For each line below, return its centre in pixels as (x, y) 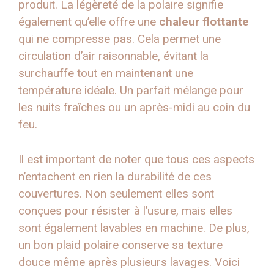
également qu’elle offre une (89, 22)
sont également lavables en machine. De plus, (134, 228)
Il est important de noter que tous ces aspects (136, 159)
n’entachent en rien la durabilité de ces (115, 176)
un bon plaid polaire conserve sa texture (120, 245)
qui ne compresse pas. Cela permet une (120, 39)
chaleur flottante (204, 22)
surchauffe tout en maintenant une (106, 73)
